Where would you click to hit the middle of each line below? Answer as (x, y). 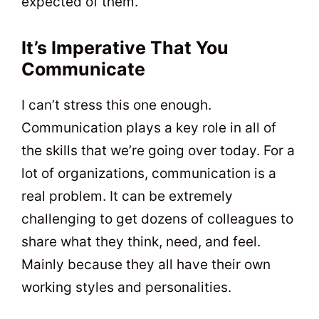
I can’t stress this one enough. (116, 105)
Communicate (83, 69)
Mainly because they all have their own (146, 264)
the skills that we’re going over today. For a (158, 150)
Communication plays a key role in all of (149, 127)
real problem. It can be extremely (127, 196)
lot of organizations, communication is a (149, 173)
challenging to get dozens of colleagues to (157, 219)
